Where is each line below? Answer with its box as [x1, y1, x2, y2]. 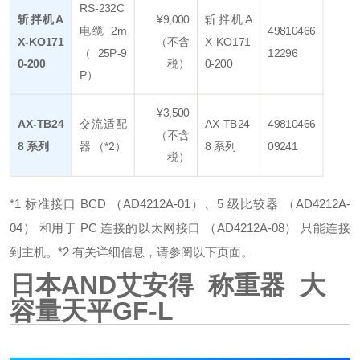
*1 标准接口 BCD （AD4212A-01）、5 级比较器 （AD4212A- [10, 197, 350, 211]
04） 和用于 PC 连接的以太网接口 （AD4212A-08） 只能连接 [10, 221, 350, 235]
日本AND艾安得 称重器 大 [10, 271, 325, 301]
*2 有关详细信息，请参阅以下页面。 [58, 245, 253, 260]
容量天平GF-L [10, 297, 181, 326]
